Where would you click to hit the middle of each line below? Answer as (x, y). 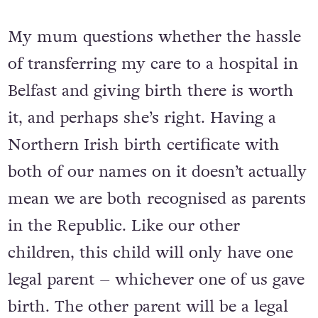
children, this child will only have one (150, 253)
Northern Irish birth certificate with (143, 145)
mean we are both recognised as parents (157, 199)
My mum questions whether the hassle (154, 37)
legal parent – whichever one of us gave (156, 280)
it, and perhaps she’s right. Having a (142, 118)
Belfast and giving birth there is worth (150, 91)
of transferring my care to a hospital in (153, 64)
